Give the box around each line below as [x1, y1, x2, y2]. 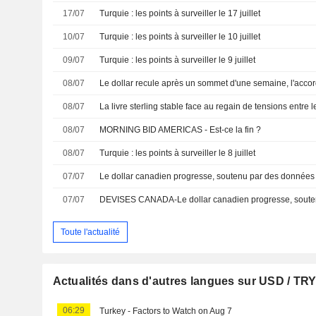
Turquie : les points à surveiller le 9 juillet [99, 55, 256, 65]
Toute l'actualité [60, 226, 120, 237]
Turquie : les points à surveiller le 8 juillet [99, 148, 256, 158]
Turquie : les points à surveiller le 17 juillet [99, 8, 261, 18]
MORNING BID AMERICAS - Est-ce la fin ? [99, 125, 262, 135]
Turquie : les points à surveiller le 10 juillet [99, 32, 261, 42]
